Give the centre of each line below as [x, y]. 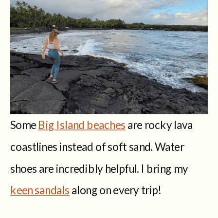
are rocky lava [159, 124]
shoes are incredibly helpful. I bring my [99, 168]
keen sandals [40, 190]
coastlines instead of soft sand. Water [97, 146]
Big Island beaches [82, 124]
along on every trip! [115, 190]
